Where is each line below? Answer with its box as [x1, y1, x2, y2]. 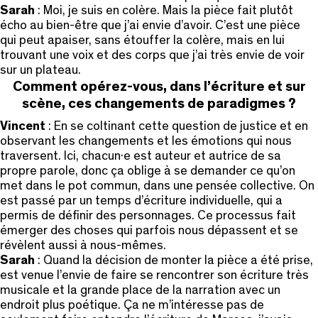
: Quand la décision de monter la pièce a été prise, [35, 253, 313, 267]
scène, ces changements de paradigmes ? [22, 96, 296, 111]
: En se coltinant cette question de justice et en [45, 119, 308, 133]
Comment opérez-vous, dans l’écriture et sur [12, 79, 306, 94]
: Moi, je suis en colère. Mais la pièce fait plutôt [35, 4, 293, 17]
